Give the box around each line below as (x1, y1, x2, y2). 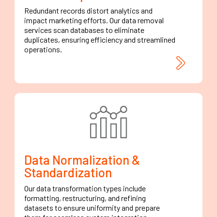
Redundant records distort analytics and (24, 5, 153, 15)
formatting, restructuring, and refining (24, 193, 146, 202)
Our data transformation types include (24, 183, 146, 193)
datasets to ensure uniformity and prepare (24, 202, 160, 212)
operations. (24, 44, 62, 54)
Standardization (24, 164, 112, 180)
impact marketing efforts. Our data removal (24, 15, 164, 25)
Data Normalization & (24, 152, 140, 167)
